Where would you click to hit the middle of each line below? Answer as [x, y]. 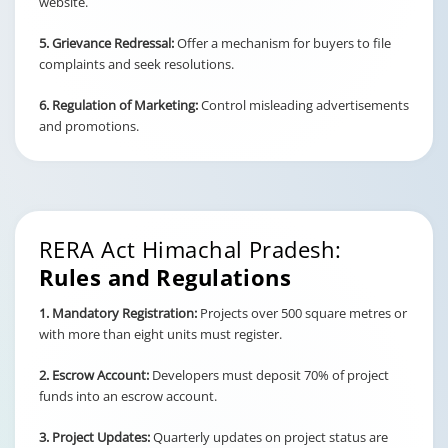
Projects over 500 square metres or [303, 313]
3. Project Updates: [96, 437]
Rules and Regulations [165, 277]
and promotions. [89, 126]
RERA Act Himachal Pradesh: [190, 249]
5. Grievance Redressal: [106, 43]
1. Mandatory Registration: [119, 313]
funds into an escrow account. [128, 396]
